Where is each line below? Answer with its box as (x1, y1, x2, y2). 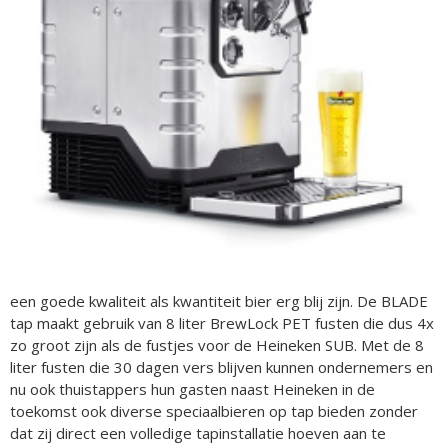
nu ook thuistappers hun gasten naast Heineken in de (10, 379, 375, 400)
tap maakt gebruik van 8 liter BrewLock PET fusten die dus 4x (10, 313, 434, 334)
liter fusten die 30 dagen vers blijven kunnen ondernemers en (10, 357, 433, 378)
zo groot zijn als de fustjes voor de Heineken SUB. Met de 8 (10, 335, 424, 356)
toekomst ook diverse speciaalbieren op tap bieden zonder (10, 401, 418, 422)
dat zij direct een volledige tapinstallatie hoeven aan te (10, 423, 386, 444)
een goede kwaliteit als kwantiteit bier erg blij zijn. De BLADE (10, 291, 428, 312)
